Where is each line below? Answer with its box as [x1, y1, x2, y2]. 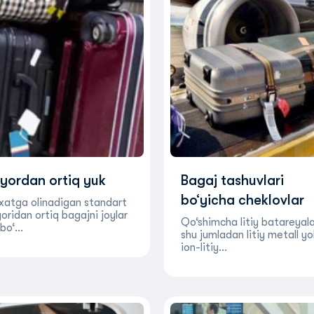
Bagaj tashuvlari [180, 172, 284, 189]
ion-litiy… [180, 241, 227, 254]
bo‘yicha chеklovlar [180, 192, 304, 208]
